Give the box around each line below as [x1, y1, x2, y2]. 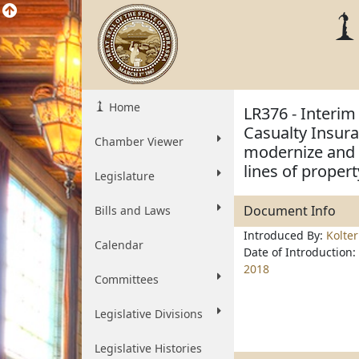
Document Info [244, 202, 336, 220]
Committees [95, 272, 159, 287]
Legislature [95, 168, 155, 184]
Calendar [95, 237, 143, 252]
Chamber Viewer [95, 134, 184, 149]
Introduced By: [244, 228, 326, 243]
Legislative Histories [95, 341, 202, 356]
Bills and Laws [95, 203, 171, 218]
